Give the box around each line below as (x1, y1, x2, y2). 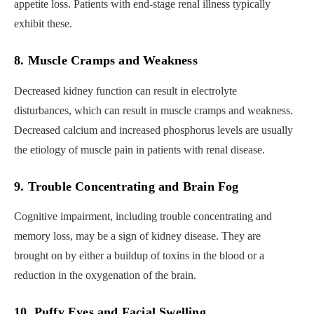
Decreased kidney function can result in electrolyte (14, 84, 237, 97)
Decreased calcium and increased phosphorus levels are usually (14, 123, 293, 136)
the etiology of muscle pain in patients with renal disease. (14, 143, 265, 156)
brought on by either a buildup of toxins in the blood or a (14, 250, 264, 262)
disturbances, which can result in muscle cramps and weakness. (14, 104, 293, 116)
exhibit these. (14, 18, 72, 30)
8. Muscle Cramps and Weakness (14, 53, 198, 68)
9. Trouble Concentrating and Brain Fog (14, 179, 239, 193)
